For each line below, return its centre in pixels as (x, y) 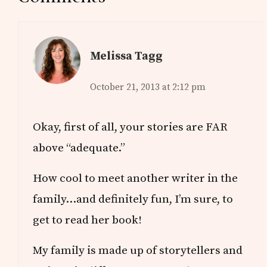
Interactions (88, 17)
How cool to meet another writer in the (136, 178)
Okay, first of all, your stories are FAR (131, 127)
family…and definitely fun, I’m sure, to (133, 199)
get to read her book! (88, 220)
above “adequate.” (79, 148)
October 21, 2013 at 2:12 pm (148, 88)
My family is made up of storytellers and (138, 251)
